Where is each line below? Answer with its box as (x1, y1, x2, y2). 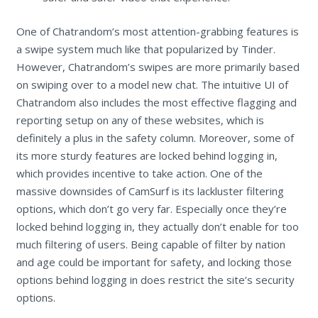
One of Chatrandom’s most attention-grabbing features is (16, 23, 299, 38)
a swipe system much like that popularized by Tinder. (16, 41, 275, 56)
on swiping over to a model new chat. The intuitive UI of (16, 77, 288, 92)
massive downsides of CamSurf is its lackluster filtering (16, 183, 284, 198)
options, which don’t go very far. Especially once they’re (16, 201, 287, 216)
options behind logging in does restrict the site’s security (16, 272, 295, 287)
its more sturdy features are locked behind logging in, (16, 148, 278, 163)
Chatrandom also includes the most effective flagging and (16, 94, 297, 109)
